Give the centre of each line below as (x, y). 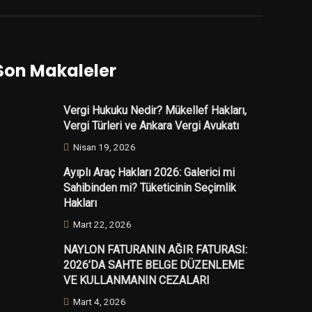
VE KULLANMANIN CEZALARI (136, 280)
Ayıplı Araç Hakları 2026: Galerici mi (149, 172)
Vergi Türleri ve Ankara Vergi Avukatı (151, 125)
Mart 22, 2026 (101, 224)
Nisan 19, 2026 (103, 147)
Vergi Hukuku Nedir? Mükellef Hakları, (155, 110)
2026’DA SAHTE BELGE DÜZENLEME (154, 265)
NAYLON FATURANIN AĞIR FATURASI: (155, 249)
